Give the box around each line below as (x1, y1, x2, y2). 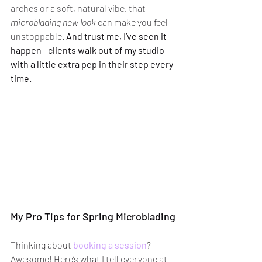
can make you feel (96, 16, 170, 28)
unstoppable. (11, 30, 66, 42)
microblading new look (11, 16, 96, 28)
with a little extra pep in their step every (11, 58, 175, 70)
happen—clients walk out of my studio (11, 44, 166, 56)
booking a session (73, 239, 147, 251)
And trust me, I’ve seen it (66, 30, 168, 42)
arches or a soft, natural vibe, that (11, 2, 147, 14)
